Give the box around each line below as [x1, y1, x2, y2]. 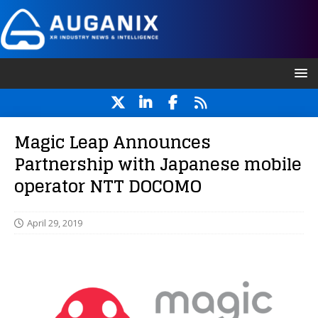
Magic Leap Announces [14, 127, 211, 158]
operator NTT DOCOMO [14, 171, 202, 202]
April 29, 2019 [27, 216, 82, 230]
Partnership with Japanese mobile [14, 149, 302, 180]
